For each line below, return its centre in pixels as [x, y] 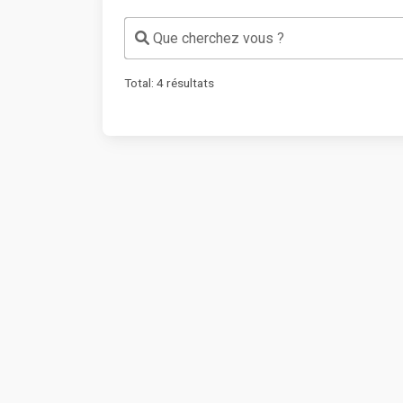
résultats [189, 82]
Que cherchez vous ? [217, 39]
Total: [140, 82]
